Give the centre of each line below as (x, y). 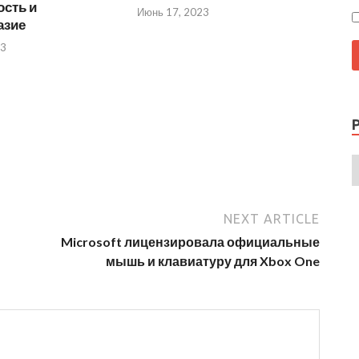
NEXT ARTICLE (272, 219)
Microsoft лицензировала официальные (190, 242)
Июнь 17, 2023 (173, 12)
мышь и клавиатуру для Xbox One (213, 261)
